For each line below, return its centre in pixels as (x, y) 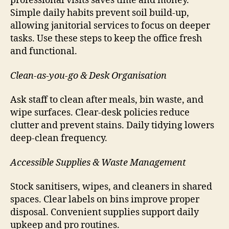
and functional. (44, 52)
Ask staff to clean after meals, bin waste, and (107, 100)
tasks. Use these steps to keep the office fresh (106, 39)
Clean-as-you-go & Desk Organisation (88, 76)
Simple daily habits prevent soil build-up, (100, 13)
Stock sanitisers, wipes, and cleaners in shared (111, 187)
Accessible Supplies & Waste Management (98, 163)
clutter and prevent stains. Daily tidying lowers (112, 126)
